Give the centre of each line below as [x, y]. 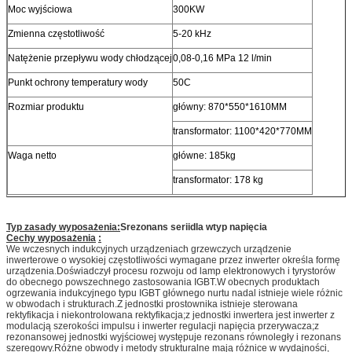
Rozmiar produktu [46, 106]
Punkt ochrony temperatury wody [78, 82]
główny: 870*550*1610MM [230, 106]
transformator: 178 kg [218, 180]
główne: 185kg [204, 155]
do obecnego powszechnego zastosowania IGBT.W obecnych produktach [163, 282]
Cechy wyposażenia [51, 238]
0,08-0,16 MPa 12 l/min [222, 58]
